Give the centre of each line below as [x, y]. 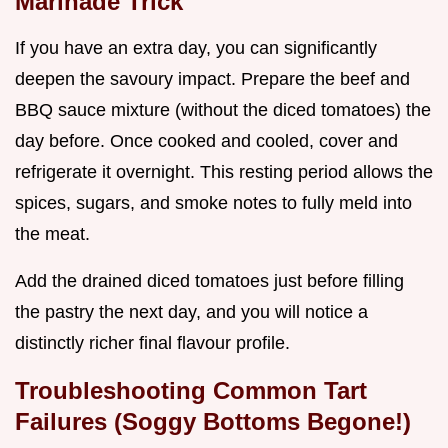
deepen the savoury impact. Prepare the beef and [212, 78]
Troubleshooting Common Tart [191, 390]
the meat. [52, 233]
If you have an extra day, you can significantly [196, 47]
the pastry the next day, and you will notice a [191, 311]
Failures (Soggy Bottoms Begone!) [213, 421]
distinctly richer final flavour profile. [152, 342]
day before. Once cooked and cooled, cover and [206, 140]
